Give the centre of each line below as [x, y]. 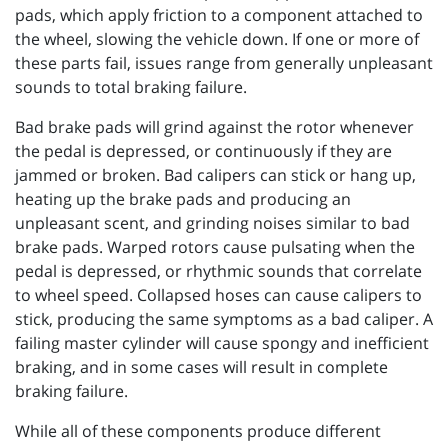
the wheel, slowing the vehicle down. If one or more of [217, 38]
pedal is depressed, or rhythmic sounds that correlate [218, 270]
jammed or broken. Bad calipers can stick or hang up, [215, 174]
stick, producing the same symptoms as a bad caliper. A [224, 318]
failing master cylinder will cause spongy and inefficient [222, 342]
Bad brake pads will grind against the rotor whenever [214, 126]
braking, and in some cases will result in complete [201, 366]
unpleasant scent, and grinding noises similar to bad [212, 222]
